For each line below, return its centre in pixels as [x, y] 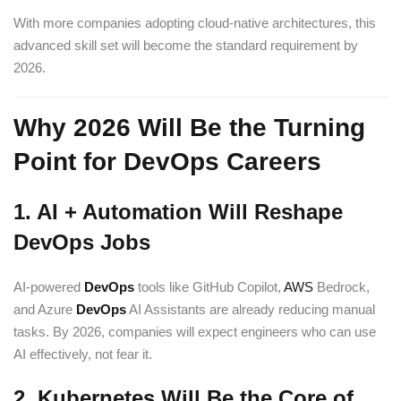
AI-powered [49, 287]
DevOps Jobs [82, 242]
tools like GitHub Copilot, [209, 287]
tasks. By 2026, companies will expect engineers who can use [195, 332]
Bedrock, [341, 287]
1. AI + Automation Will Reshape [178, 212]
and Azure [45, 309]
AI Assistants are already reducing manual [251, 309]
